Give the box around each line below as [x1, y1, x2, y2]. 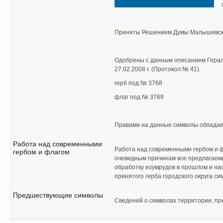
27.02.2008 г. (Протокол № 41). [114, 66, 201, 73]
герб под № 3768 [114, 80, 162, 87]
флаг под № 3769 [114, 94, 164, 101]
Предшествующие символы [13, 191, 103, 199]
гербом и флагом [13, 148, 70, 156]
